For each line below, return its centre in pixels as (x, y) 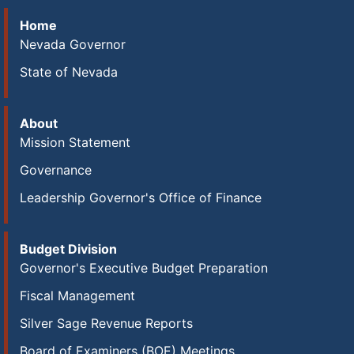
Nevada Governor (73, 44)
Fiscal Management (77, 296)
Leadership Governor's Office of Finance (141, 198)
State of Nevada (69, 72)
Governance (56, 170)
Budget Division (68, 249)
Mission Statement (75, 142)
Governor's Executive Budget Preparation (144, 268)
